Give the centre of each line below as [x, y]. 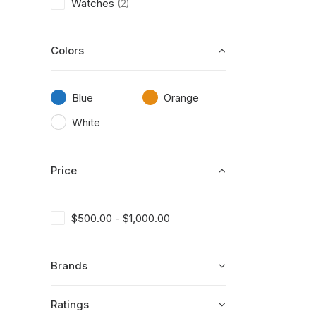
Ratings [70, 304]
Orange [181, 98]
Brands [69, 266]
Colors [67, 50]
